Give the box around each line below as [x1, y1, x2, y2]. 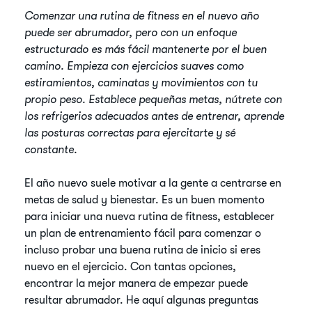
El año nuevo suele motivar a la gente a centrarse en [24, 177, 282, 189]
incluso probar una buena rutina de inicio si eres [24, 244, 261, 256]
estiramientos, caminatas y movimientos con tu [24, 77, 258, 89]
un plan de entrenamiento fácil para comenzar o [24, 227, 262, 240]
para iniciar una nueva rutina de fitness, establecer [24, 210, 275, 223]
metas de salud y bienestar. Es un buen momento [24, 194, 265, 206]
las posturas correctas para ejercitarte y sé [24, 127, 236, 139]
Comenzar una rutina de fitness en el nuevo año [24, 10, 260, 22]
